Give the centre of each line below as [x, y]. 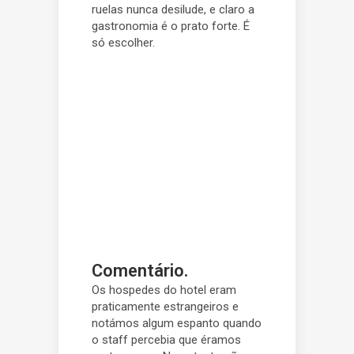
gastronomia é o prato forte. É [171, 26]
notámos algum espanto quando [177, 323]
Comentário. [140, 271]
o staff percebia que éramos [166, 340]
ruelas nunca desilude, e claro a [173, 9]
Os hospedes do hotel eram [164, 290]
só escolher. [123, 43]
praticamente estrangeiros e [165, 307]
